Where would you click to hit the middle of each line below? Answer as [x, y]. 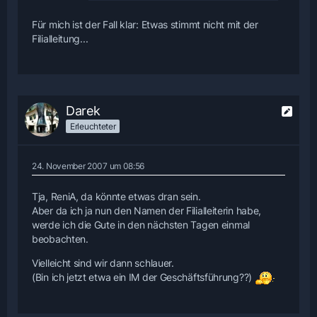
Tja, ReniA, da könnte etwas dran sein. [116, 196]
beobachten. [60, 238]
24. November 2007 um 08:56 [88, 166]
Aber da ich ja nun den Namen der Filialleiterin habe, [147, 210]
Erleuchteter [93, 127]
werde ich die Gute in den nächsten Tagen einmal [141, 224]
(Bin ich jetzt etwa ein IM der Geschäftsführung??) [143, 277]
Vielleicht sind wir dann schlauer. [103, 263]
